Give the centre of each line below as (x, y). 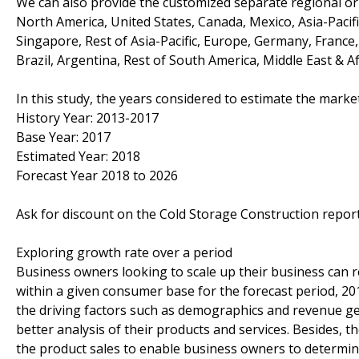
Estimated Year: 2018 (78, 156)
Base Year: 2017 (63, 137)
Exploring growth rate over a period (124, 252)
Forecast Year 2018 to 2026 (97, 175)
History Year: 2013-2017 (87, 117)
